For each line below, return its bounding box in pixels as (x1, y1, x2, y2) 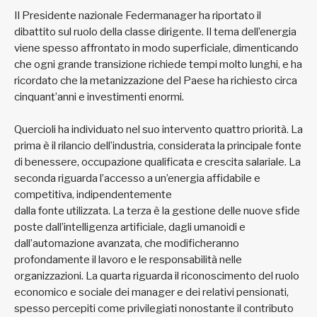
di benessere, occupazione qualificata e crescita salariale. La (14, 156, 301, 169)
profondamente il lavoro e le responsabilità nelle (14, 253, 242, 267)
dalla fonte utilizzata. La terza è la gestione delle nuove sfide (14, 204, 300, 218)
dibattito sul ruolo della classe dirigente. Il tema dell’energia (14, 25, 296, 39)
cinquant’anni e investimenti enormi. (14, 91, 186, 104)
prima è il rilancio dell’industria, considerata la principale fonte (14, 139, 301, 153)
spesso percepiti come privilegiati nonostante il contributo (14, 302, 294, 316)
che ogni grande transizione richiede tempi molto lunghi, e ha (14, 58, 302, 71)
